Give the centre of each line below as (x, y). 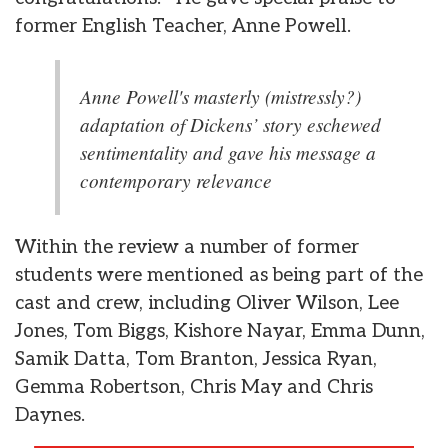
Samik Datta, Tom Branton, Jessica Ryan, (196, 359)
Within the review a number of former (187, 247)
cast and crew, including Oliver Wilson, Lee (207, 303)
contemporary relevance (176, 179)
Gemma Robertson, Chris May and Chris (194, 387)
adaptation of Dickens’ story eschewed (230, 123)
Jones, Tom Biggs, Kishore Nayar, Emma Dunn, (220, 331)
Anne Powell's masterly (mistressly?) (220, 95)
